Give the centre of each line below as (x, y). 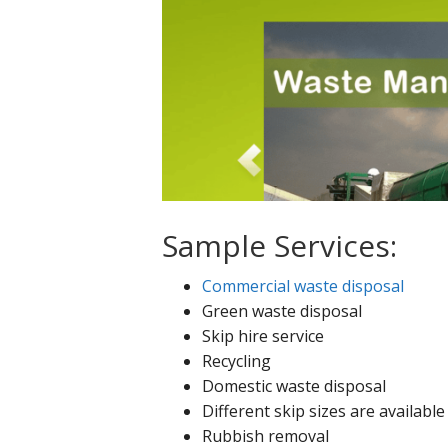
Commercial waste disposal (303, 286)
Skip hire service (263, 336)
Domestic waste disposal (294, 386)
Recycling (236, 361)
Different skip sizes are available (323, 411)
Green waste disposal (282, 311)
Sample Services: (279, 246)
